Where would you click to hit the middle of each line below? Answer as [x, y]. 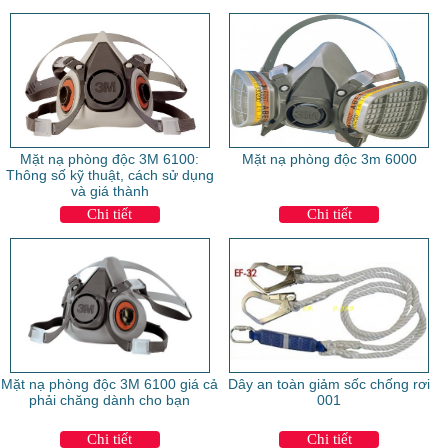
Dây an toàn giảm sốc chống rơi [329, 384]
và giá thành [109, 191]
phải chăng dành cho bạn [110, 400]
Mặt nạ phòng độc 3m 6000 [329, 159]
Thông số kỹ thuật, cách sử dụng [109, 175]
